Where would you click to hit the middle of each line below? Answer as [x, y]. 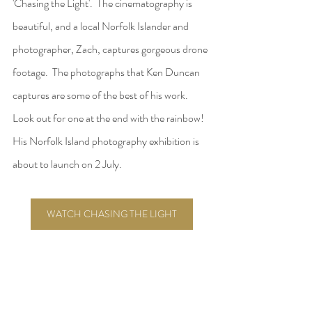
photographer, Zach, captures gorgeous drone [111, 49]
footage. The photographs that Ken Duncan [107, 72]
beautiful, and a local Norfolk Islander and [102, 26]
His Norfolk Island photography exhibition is [107, 141]
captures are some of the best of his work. [102, 95]
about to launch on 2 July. [69, 164]
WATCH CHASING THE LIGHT [111, 213]
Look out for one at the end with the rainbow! [110, 118]
